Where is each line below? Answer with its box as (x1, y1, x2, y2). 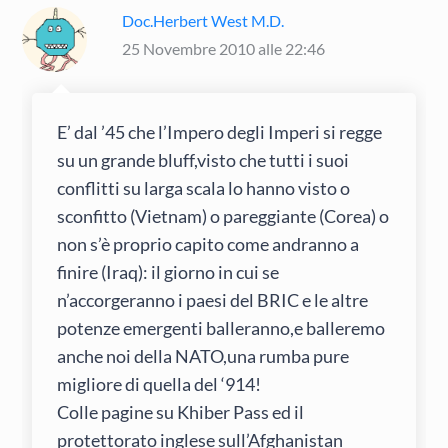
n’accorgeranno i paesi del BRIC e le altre (57, 288, 369, 311)
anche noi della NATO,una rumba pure (57, 344, 350, 367)
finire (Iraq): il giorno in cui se (57, 260, 280, 283)
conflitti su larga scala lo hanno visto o (57, 176, 351, 199)
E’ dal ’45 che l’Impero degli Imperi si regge (57, 120, 383, 143)
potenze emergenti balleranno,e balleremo (57, 316, 386, 339)
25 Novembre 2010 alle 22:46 (122, 38, 326, 58)
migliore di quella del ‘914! (57, 372, 262, 395)
